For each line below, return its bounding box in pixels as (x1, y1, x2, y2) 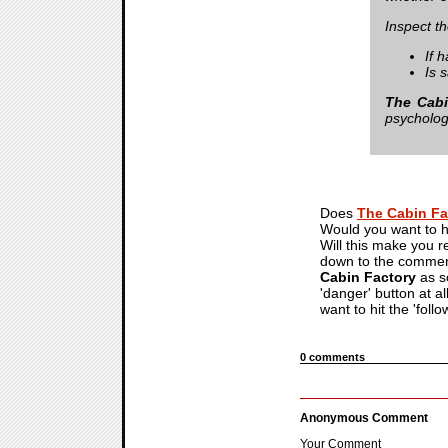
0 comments (300, 350, 365, 363)
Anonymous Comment (300, 410, 428, 425)
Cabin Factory (320, 268, 416, 285)
